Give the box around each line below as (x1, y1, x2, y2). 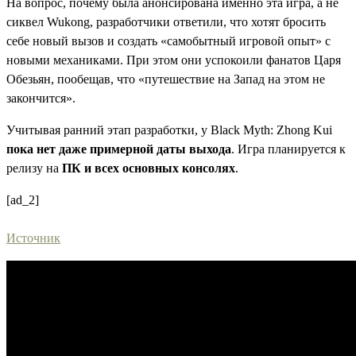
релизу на (6, 161, 62, 175)
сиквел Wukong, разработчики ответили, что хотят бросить (6, 15, 326, 29)
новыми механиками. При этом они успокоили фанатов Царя (6, 53, 341, 67)
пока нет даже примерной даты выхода (6, 142, 231, 156)
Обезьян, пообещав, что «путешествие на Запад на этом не (6, 72, 325, 86)
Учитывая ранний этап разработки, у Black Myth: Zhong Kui (6, 123, 332, 137)
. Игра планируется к (231, 142, 346, 156)
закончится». (6, 91, 75, 105)
